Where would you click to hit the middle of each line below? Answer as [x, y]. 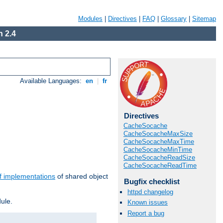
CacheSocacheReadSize [159, 158]
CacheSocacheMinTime [158, 150]
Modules [90, 19]
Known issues [148, 203]
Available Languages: [52, 81]
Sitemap [204, 19]
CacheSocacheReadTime [160, 166]
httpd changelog [150, 192]
